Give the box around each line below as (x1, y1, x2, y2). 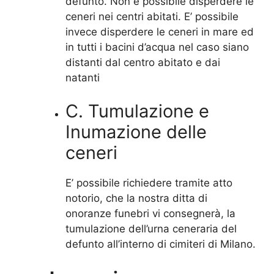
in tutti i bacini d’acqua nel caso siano (65, 40, 249, 53)
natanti (65, 71, 100, 84)
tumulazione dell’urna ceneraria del (65, 223, 237, 235)
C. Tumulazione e (65, 100, 209, 122)
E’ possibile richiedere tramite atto (65, 177, 232, 190)
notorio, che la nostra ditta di (65, 192, 207, 205)
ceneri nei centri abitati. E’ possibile (65, 10, 239, 23)
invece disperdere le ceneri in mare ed (65, 25, 254, 38)
